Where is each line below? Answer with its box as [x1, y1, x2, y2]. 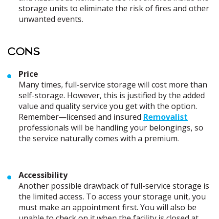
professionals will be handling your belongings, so [19, 122, 203, 133]
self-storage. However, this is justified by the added [19, 90, 205, 101]
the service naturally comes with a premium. [19, 133, 179, 144]
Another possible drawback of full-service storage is [19, 180, 209, 191]
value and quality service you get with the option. [19, 101, 197, 111]
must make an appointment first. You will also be [19, 202, 197, 213]
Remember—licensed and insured [19, 111, 143, 122]
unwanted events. [19, 14, 83, 24]
